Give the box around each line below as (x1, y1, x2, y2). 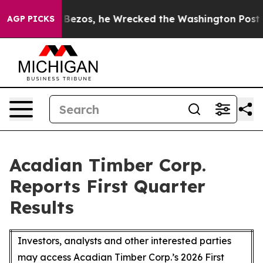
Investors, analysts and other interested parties (18, 235, 231, 247)
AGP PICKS (7, 14, 55, 24)
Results (9, 196, 74, 218)
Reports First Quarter (9, 175, 205, 197)
